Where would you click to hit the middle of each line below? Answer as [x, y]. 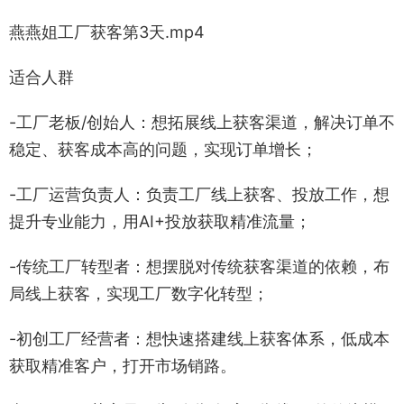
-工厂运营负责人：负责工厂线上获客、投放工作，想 [199, 194]
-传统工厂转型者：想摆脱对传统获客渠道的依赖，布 [199, 266]
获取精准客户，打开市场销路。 [123, 366]
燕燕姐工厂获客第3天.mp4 [107, 32]
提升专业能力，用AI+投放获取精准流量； [160, 221]
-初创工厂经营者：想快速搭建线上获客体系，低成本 [199, 339]
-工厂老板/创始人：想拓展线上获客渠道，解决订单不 [202, 122]
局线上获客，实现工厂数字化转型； [139, 294]
